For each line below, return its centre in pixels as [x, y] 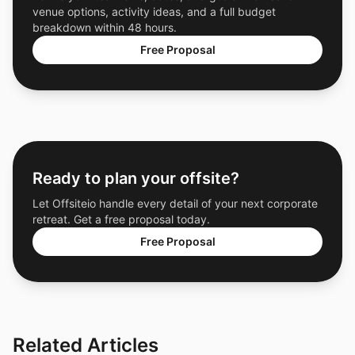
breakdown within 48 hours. [105, 27]
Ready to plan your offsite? [136, 178]
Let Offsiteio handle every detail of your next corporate [175, 203]
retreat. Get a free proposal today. [121, 219]
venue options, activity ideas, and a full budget [154, 11]
